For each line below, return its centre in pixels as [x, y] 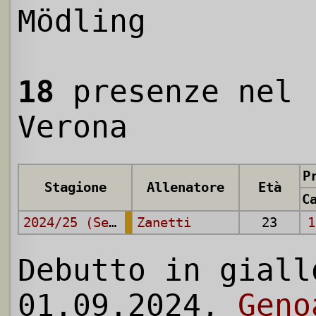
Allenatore [186, 188]
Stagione [75, 188]
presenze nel [174, 92]
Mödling [82, 22]
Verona [73, 127]
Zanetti [164, 223]
